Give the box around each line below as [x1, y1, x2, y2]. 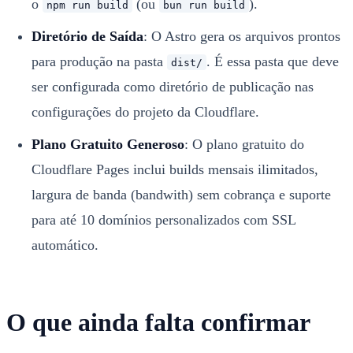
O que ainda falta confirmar [6, 308, 310, 336]
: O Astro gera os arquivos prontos [143, 28, 340, 44]
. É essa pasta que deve [206, 53, 339, 69]
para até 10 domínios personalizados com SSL [31, 211, 295, 228]
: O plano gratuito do [184, 136, 304, 152]
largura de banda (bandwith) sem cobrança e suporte [31, 186, 331, 203]
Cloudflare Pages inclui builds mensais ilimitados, [31, 161, 318, 177]
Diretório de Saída [31, 28, 143, 44]
